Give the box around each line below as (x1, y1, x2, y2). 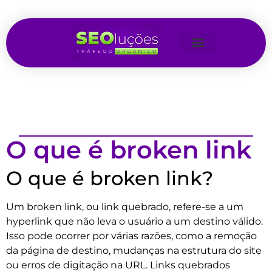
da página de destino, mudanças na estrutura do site (6, 244, 262, 256)
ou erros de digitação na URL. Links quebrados (6, 259, 230, 271)
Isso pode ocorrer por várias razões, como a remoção (6, 229, 257, 242)
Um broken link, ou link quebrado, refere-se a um (6, 200, 243, 212)
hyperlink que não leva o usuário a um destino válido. (6, 215, 263, 227)
